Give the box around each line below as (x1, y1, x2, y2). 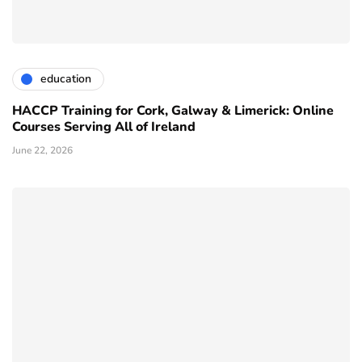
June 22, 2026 (12, 143, 73, 157)
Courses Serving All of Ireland (12, 117, 196, 136)
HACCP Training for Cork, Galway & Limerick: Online (12, 101, 334, 120)
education (40, 71, 91, 87)
